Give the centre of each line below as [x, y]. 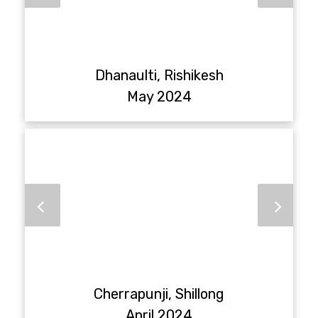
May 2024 [159, 96]
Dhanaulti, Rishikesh [159, 75]
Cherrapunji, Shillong [159, 294]
